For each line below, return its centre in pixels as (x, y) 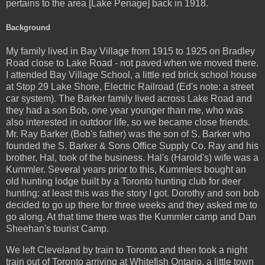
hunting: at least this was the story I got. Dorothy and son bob (132, 193)
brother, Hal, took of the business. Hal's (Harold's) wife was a (132, 157)
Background (28, 27)
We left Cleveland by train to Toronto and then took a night (127, 250)
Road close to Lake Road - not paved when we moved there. (132, 63)
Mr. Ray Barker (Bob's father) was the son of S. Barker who (128, 134)
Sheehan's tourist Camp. (57, 228)
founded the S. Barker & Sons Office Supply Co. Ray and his (132, 146)
